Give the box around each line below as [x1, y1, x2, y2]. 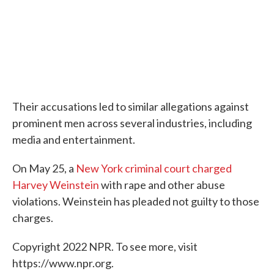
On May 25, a [12, 161, 74, 175]
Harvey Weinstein [12, 177, 99, 191]
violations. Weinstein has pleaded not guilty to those [12, 194, 259, 208]
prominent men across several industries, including [12, 116, 252, 130]
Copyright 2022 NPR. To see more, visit [12, 239, 198, 253]
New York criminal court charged [74, 161, 232, 175]
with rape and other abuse [99, 177, 225, 191]
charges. [12, 210, 53, 224]
